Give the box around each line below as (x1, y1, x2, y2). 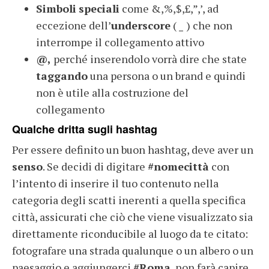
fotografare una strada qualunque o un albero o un (12, 243, 253, 258)
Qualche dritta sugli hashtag (12, 121, 160, 137)
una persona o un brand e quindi (88, 68, 246, 83)
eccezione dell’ (36, 17, 111, 32)
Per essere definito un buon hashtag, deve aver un (12, 142, 253, 157)
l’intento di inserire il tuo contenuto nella (12, 175, 219, 190)
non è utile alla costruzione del (36, 85, 189, 100)
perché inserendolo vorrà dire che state (53, 51, 247, 66)
